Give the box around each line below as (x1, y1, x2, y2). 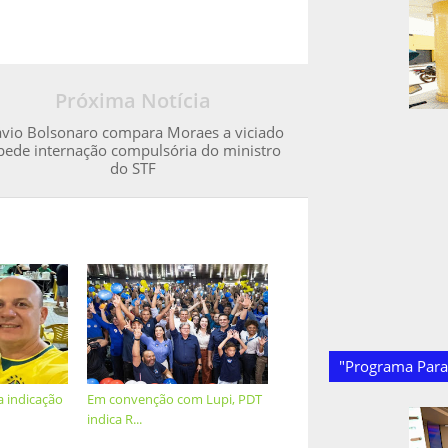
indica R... (87, 410, 143, 428)
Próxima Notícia (54, 87, 211, 114)
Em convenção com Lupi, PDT (87, 390, 263, 408)
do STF (109, 158, 156, 178)
